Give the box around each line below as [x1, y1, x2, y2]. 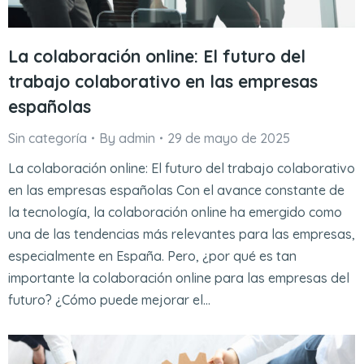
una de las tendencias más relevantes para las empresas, [8, 225, 355, 242]
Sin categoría [8, 129, 87, 146]
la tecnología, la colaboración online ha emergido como [8, 203, 342, 220]
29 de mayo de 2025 [167, 129, 290, 146]
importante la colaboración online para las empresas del [8, 269, 349, 286]
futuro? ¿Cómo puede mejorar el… [8, 291, 210, 308]
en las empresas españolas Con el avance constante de [8, 181, 344, 198]
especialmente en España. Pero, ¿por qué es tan [8, 247, 297, 264]
